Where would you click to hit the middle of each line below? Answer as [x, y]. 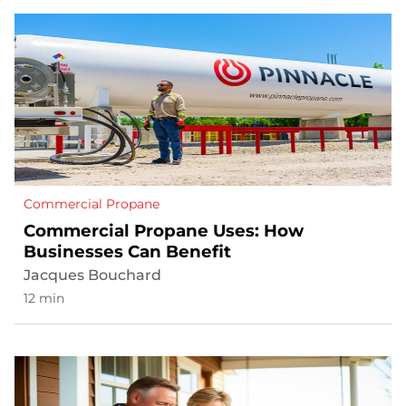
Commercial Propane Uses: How [164, 231]
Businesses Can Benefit [127, 252]
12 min [44, 299]
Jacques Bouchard [92, 275]
